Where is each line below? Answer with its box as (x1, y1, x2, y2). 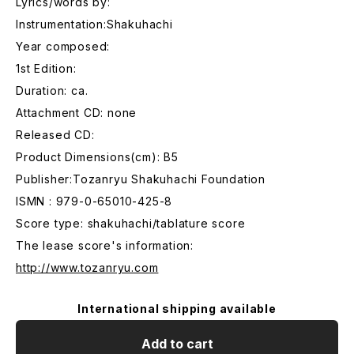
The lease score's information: (16, 239, 194, 252)
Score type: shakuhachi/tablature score (16, 217, 246, 230)
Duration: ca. (16, 84, 88, 97)
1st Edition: (16, 62, 77, 75)
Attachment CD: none (16, 106, 137, 119)
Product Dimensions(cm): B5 (16, 150, 179, 164)
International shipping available (77, 302, 277, 315)
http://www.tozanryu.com (16, 261, 159, 274)
